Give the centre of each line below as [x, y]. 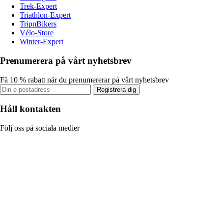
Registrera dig [116, 89]
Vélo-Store [37, 33]
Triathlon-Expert [45, 15]
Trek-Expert [38, 6]
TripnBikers [38, 24]
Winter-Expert [41, 42]
